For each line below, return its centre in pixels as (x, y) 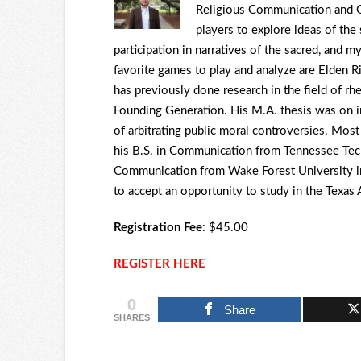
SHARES (131, 318)
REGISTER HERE (159, 263)
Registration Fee (158, 227)
